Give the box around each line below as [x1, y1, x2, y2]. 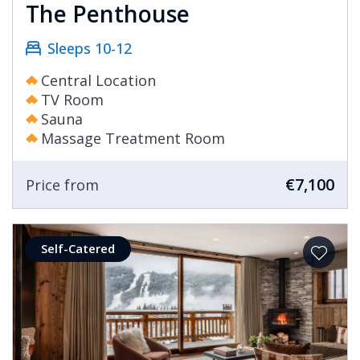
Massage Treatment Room [41, 129, 225, 149]
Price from [26, 174, 99, 194]
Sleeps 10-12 [47, 39, 132, 59]
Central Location [41, 71, 156, 91]
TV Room [41, 90, 104, 110]
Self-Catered [41, 240, 115, 257]
